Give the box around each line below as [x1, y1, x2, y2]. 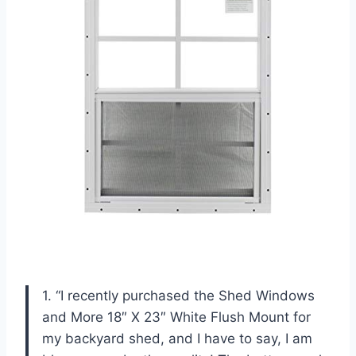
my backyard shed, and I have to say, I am [42, 331, 312, 347]
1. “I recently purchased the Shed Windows [42, 288, 315, 304]
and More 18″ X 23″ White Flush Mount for [42, 309, 311, 326]
